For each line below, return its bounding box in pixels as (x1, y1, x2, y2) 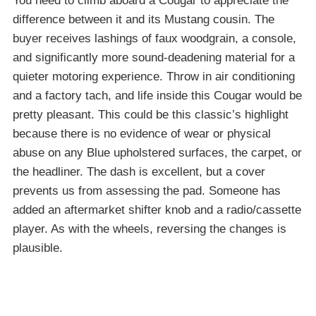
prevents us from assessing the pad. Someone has (13, 183, 281, 197)
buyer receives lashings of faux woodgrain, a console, (13, 31, 296, 45)
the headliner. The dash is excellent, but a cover (13, 164, 265, 178)
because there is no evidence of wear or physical (13, 126, 271, 140)
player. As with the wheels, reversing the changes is (13, 221, 286, 236)
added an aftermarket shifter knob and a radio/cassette (13, 202, 301, 217)
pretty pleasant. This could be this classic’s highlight (13, 107, 288, 121)
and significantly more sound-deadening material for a (13, 50, 295, 64)
